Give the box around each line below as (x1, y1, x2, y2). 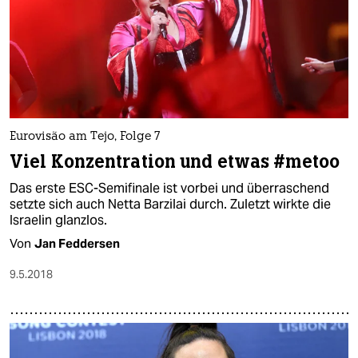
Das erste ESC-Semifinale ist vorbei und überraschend (10, 179, 329, 197)
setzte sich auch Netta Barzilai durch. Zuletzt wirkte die (10, 195, 331, 213)
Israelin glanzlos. (10, 211, 107, 229)
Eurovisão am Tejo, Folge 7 (10, 130, 160, 143)
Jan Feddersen (34, 235, 120, 251)
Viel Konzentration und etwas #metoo (10, 149, 340, 173)
